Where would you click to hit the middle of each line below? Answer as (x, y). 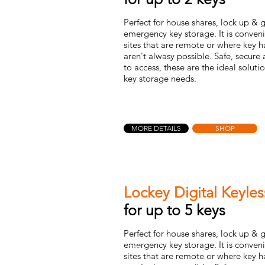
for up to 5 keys (174, 210)
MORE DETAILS (156, 128)
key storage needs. (160, 78)
